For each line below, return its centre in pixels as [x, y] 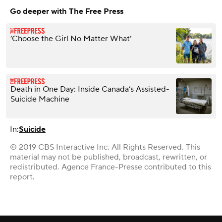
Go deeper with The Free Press [67, 11]
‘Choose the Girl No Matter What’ [71, 38]
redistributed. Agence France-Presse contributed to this [111, 167]
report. [22, 177]
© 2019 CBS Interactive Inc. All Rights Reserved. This [105, 147]
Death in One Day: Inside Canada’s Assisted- [90, 89]
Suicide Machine [40, 99]
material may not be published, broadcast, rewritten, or [109, 157]
